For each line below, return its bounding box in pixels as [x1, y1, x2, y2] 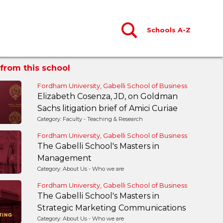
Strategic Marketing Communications [37, 203, 186, 213]
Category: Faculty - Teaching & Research [37, 115, 143, 122]
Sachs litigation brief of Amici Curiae [37, 104, 178, 113]
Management [37, 153, 92, 163]
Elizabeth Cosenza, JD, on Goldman [37, 92, 178, 101]
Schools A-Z [147, 25, 191, 34]
